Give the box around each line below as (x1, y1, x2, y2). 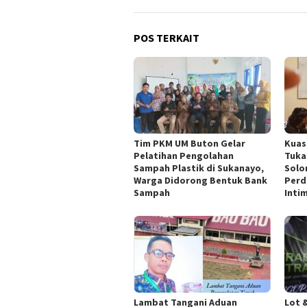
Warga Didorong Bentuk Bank (134, 174, 267, 187)
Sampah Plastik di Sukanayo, (134, 162, 264, 175)
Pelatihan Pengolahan (134, 149, 234, 162)
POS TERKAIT (134, 31, 199, 45)
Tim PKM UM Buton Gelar (134, 137, 245, 150)
